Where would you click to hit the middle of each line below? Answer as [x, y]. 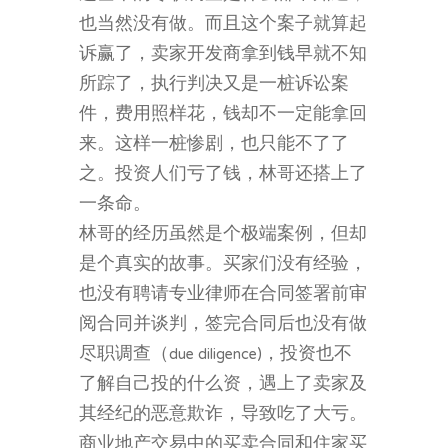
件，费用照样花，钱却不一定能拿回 [223, 114]
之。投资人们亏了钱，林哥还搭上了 [223, 174]
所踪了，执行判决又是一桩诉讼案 [214, 84]
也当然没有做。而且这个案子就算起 [223, 24]
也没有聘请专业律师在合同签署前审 [223, 294]
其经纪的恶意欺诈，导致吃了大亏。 [223, 414]
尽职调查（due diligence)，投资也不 [215, 354]
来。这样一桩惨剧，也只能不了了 [214, 144]
